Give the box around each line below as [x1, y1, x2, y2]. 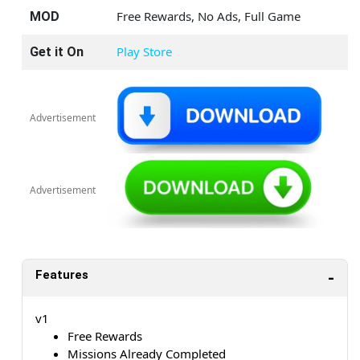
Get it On [30, 43, 84, 59]
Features [35, 268, 88, 283]
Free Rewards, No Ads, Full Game [117, 7, 301, 24]
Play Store [117, 43, 172, 59]
